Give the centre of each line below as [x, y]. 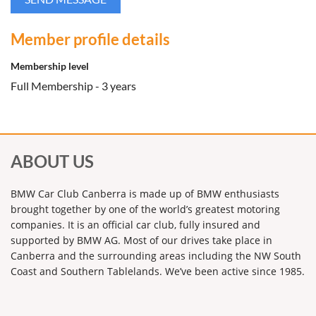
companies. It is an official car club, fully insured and [135, 224]
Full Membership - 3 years [73, 85]
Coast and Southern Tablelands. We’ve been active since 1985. [158, 271]
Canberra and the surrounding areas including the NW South [156, 255]
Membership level [50, 66]
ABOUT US [52, 161]
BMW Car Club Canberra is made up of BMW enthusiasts [145, 193]
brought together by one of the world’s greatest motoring [145, 209]
